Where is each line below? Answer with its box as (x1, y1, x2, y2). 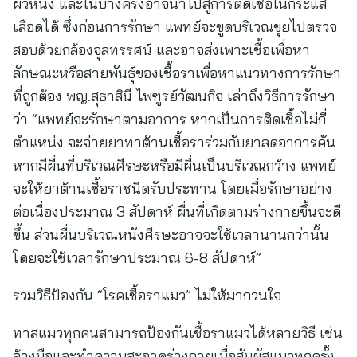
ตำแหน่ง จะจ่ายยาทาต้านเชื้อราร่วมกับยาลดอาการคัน (13, 133, 335, 151)
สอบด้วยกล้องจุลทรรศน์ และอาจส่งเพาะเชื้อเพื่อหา (13, 41, 310, 59)
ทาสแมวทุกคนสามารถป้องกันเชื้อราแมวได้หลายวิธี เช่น (13, 324, 343, 342)
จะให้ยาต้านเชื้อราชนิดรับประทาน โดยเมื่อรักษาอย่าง (13, 179, 332, 198)
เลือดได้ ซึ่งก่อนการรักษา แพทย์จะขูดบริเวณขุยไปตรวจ (13, 18, 337, 36)
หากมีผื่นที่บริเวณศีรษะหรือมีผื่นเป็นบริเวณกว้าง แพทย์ (13, 156, 336, 175)
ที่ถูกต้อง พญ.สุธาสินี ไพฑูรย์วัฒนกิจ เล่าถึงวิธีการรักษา (13, 87, 335, 105)
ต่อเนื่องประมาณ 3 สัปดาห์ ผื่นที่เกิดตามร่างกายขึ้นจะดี (13, 202, 341, 221)
